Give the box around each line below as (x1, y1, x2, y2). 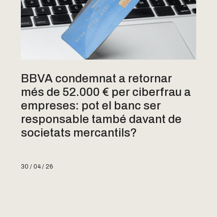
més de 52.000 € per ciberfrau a (21, 85, 191, 98)
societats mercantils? (21, 126, 138, 139)
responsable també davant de (21, 112, 182, 125)
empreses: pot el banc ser (21, 99, 161, 112)
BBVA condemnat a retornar (21, 72, 172, 85)
